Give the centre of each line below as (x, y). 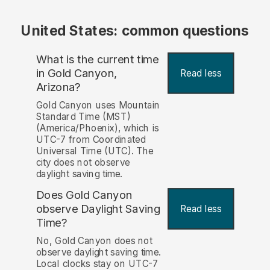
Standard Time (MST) (83, 117)
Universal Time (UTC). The (95, 151)
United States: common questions (135, 31)
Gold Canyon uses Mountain (98, 105)
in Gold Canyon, (77, 73)
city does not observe (83, 163)
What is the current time (97, 60)
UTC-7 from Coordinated (91, 140)
